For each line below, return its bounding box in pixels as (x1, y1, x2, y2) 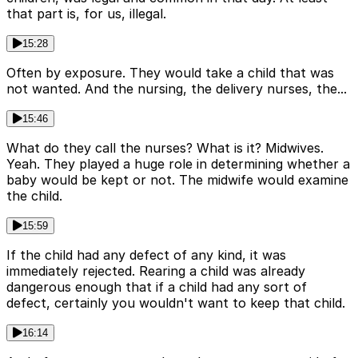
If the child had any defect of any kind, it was (6, 247, 286, 264)
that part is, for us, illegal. (6, 6, 166, 22)
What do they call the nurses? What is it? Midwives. (6, 140, 324, 157)
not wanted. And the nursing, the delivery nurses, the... (6, 81, 347, 97)
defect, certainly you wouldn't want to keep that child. (6, 295, 345, 312)
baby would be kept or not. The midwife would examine (6, 172, 348, 189)
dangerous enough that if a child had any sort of (6, 279, 307, 296)
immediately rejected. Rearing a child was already (6, 263, 305, 280)
